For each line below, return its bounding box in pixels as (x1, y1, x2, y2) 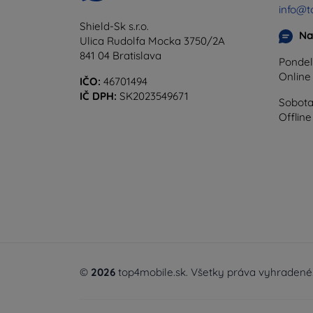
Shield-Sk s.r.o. (80, 19, 149, 33)
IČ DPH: (80, 89, 117, 103)
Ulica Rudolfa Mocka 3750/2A (80, 34, 225, 48)
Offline (279, 110, 312, 124)
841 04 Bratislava (80, 48, 161, 62)
